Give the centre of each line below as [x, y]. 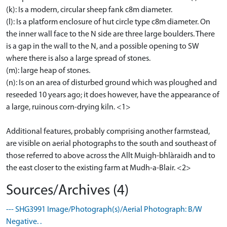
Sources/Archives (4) [67, 191]
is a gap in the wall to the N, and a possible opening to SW [103, 46]
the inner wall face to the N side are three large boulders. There [110, 34]
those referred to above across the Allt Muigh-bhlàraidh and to [111, 156]
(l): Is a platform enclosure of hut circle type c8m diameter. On [108, 22]
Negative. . [24, 222]
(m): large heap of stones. [48, 71]
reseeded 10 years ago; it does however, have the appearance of [113, 95]
